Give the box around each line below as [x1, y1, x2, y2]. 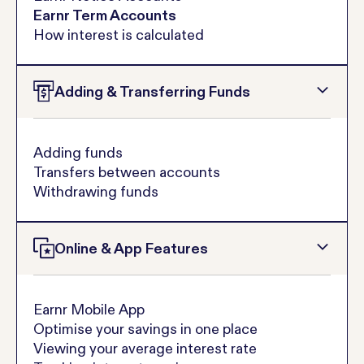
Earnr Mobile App [33, 301, 145, 317]
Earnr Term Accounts [33, 7, 176, 23]
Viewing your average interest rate [33, 340, 257, 356]
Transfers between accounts [33, 164, 220, 180]
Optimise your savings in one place [33, 321, 258, 336]
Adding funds [33, 145, 123, 160]
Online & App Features [54, 240, 209, 256]
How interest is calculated [33, 27, 204, 42]
